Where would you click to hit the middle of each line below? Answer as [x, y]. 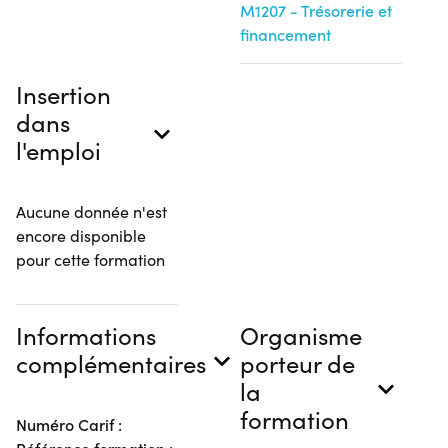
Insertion [63, 94]
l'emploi [58, 150]
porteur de [297, 363]
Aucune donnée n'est [91, 211]
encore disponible [81, 235]
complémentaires [111, 363]
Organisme [301, 335]
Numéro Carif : [69, 424]
